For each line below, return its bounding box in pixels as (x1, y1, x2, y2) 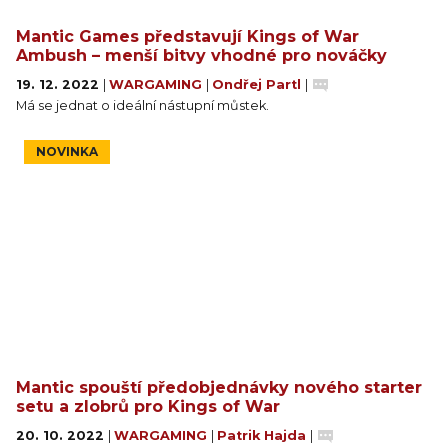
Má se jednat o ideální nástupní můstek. (16, 98, 269, 113)
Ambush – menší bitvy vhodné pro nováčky (16, 46, 387, 65)
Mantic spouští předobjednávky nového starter (16, 378, 422, 397)
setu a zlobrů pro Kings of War (16, 397, 280, 416)
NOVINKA (36, 144, 98, 159)
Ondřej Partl (212, 77, 305, 92)
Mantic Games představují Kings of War (16, 27, 359, 46)
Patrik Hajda (217, 428, 310, 443)
